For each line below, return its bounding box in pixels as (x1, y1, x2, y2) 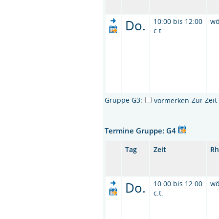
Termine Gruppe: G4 (105, 125, 178, 135)
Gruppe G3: (105, 95, 143, 105)
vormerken (154, 95, 190, 105)
